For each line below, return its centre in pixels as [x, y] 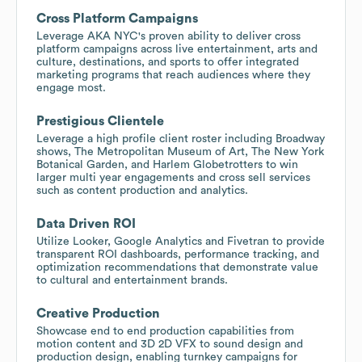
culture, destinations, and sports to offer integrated [168, 62]
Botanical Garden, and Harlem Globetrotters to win [167, 164]
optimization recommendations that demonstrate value [177, 267]
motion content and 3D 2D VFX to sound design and [170, 344]
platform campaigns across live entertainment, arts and [177, 49]
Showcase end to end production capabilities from [165, 331]
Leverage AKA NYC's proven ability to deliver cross [168, 36]
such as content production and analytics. [142, 190]
